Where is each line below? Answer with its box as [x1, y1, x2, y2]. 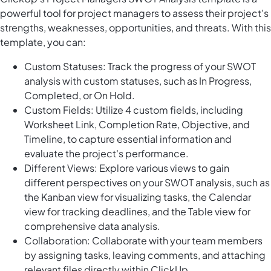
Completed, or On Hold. [24, 89, 135, 102]
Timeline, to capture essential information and [24, 132, 232, 146]
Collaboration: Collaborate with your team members [24, 234, 263, 247]
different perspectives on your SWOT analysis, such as [24, 176, 270, 189]
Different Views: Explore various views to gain [24, 162, 229, 175]
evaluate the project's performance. [24, 147, 189, 160]
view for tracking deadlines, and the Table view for [24, 205, 250, 218]
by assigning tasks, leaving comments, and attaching [24, 249, 266, 262]
